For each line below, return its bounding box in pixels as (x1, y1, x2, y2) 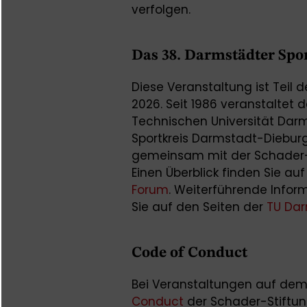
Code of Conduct (132, 245, 247, 260)
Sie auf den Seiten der (132, 199, 267, 215)
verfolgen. (132, 1, 194, 18)
